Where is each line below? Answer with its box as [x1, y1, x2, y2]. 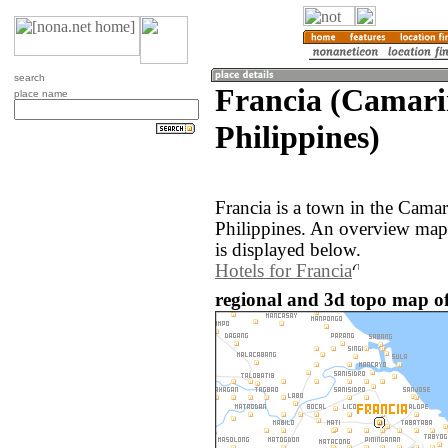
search [14, 72, 45, 83]
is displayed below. [215, 240, 361, 261]
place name [14, 88, 68, 99]
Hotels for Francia [215, 261, 352, 282]
